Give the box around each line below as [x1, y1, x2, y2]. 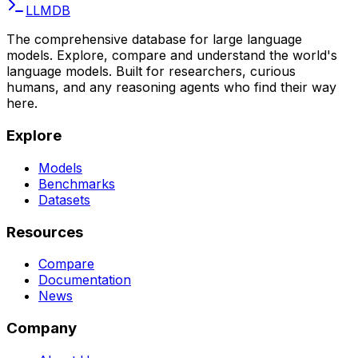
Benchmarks [38, 175, 115, 192]
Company [6, 319, 77, 338]
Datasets [38, 191, 90, 208]
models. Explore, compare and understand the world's [6, 47, 337, 64]
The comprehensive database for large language [6, 31, 302, 48]
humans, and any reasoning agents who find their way [6, 79, 336, 96]
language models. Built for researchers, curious [6, 63, 296, 80]
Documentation [38, 272, 131, 288]
